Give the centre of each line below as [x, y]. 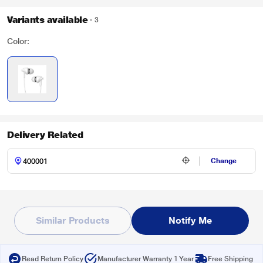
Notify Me [190, 220]
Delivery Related [45, 135]
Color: [18, 41]
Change [224, 161]
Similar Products [73, 220]
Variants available [48, 20]
